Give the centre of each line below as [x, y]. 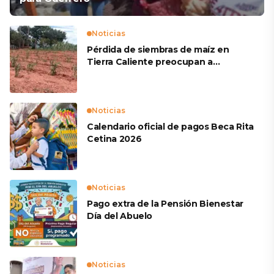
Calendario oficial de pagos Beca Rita [171, 127]
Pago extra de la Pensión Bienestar [165, 204]
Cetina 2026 [114, 139]
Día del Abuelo [120, 216]
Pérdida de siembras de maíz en [158, 50]
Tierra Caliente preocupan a [150, 62]
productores [115, 74]
